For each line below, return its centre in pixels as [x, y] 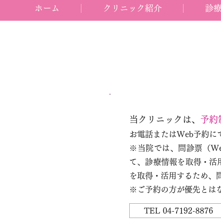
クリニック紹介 [132, 8]
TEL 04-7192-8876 [179, 211]
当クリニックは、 [165, 119]
